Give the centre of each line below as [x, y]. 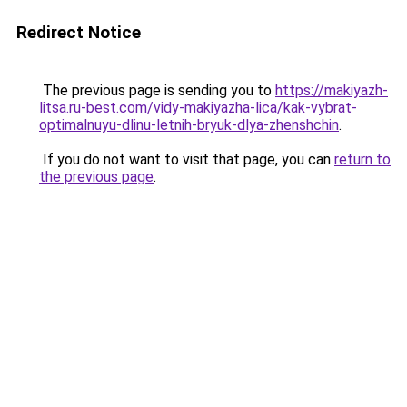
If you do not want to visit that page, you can [187, 159]
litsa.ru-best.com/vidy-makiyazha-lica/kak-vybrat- [198, 108]
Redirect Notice [79, 32]
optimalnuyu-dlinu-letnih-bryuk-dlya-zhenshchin [189, 125]
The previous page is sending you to [157, 90]
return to [362, 159]
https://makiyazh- [332, 90]
